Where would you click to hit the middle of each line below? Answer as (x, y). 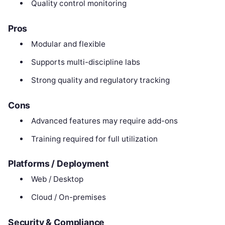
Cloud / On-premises (68, 197)
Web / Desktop (57, 179)
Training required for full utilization (94, 139)
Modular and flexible (68, 44)
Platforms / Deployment (59, 164)
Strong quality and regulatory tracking (100, 80)
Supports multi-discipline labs (85, 62)
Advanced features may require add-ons (104, 121)
